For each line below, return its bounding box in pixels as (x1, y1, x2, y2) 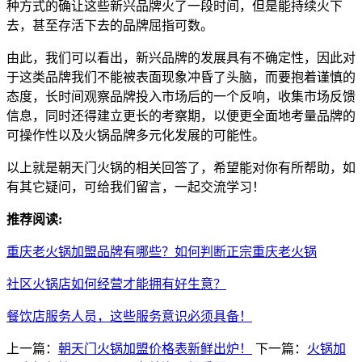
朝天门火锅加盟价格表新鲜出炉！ (58, 342, 252, 356)
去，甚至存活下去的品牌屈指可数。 (6, 19, 213, 33)
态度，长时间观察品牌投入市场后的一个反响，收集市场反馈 (6, 90, 356, 104)
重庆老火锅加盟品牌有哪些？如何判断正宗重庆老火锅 (6, 245, 317, 259)
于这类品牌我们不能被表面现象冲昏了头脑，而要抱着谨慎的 (6, 70, 356, 85)
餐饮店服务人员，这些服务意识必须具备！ (6, 309, 252, 324)
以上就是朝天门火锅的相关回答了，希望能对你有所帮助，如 (6, 161, 356, 175)
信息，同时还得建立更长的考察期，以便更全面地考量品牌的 (6, 109, 356, 124)
